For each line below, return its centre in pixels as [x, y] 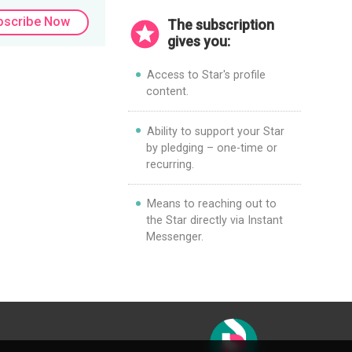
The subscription [220, 25]
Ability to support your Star [215, 131]
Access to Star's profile [206, 75]
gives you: [198, 41]
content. [167, 92]
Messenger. [174, 237]
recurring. [170, 164]
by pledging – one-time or [211, 147]
